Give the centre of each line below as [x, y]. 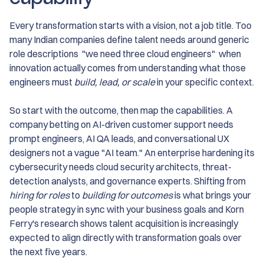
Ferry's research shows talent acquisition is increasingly [124, 224]
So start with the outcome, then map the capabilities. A [121, 110]
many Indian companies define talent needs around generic [129, 40]
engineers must [42, 82]
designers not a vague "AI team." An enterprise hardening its [132, 153]
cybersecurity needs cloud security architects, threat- [121, 167]
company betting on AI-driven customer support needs [121, 125]
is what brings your [212, 195]
